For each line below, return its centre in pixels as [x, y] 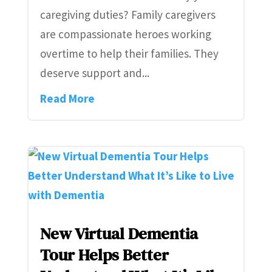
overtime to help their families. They [129, 54]
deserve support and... [94, 73]
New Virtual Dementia [119, 234]
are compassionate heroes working [125, 34]
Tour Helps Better [104, 255]
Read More [67, 99]
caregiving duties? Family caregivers [127, 15]
